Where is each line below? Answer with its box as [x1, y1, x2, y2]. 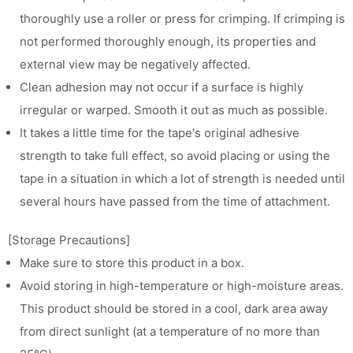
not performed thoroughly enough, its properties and [19, 33, 316, 49]
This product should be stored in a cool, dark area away [19, 300, 328, 316]
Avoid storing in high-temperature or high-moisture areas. [19, 277, 344, 293]
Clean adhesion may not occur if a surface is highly [19, 79, 303, 95]
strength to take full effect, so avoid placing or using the [19, 147, 330, 163]
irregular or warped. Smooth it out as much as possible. [19, 102, 328, 117]
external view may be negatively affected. [19, 56, 254, 72]
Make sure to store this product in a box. [19, 255, 244, 270]
